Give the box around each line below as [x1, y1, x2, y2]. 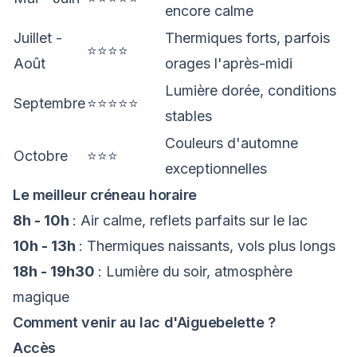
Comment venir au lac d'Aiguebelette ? [13, 314, 276, 331]
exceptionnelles [165, 160, 267, 177]
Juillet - [14, 29, 62, 46]
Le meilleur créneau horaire [13, 186, 197, 203]
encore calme [165, 2, 253, 19]
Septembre [14, 95, 85, 112]
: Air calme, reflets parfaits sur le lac [73, 212, 308, 229]
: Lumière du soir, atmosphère [98, 263, 292, 280]
